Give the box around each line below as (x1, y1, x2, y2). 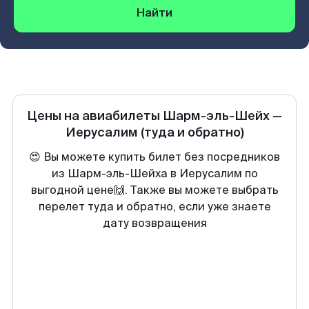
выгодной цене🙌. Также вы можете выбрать (30, 183, 279, 197)
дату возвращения (102, 216, 207, 230)
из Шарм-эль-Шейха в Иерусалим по (51, 166, 258, 181)
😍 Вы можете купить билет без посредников (29, 150, 280, 164)
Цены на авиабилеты (27, 108, 163, 124)
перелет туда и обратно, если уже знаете (38, 199, 271, 214)
